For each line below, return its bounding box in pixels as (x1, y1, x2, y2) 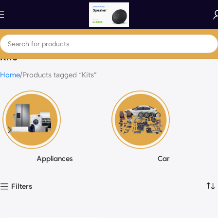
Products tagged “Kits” (22, 71, 97, 79)
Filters (11, 182, 33, 191)
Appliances (36, 154, 73, 163)
